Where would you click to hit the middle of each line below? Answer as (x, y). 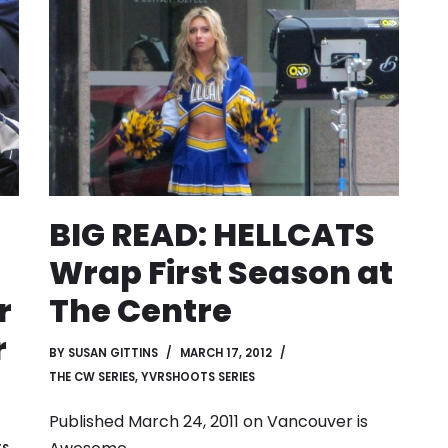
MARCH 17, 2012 (226, 352)
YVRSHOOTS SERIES (198, 376)
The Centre (140, 310)
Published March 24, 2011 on (158, 421)
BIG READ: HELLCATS (212, 234)
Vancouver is (317, 421)
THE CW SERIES (92, 376)
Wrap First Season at (221, 272)
